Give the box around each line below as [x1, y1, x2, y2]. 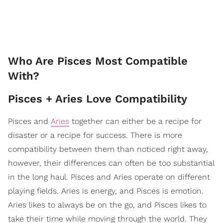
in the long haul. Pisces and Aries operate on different [8, 172, 210, 182]
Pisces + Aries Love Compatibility [8, 93, 191, 106]
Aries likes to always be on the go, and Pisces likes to [8, 200, 207, 210]
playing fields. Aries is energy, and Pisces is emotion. [8, 186, 204, 196]
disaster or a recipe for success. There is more [8, 130, 182, 140]
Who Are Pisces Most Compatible [8, 55, 188, 68]
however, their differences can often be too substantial [8, 158, 214, 168]
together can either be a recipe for [69, 116, 202, 126]
